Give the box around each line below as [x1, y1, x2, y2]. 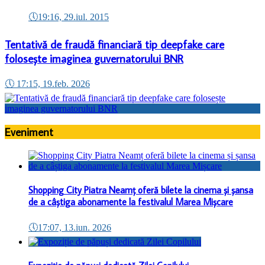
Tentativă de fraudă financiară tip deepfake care [5, 37, 224, 52]
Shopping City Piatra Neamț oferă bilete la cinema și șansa [28, 184, 253, 196]
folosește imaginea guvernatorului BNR [5, 51, 183, 66]
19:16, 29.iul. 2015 [38, 12, 109, 22]
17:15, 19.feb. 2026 [17, 78, 90, 89]
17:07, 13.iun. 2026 [38, 222, 111, 232]
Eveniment [5, 125, 53, 140]
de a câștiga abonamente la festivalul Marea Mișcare [28, 196, 233, 208]
